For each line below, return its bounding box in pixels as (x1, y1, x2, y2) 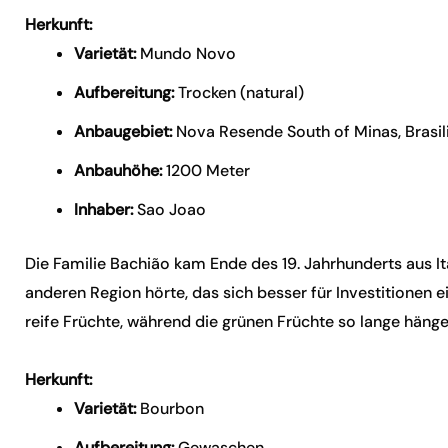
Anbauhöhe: (74, 160, 163, 181)
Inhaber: (74, 199, 134, 220)
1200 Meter (162, 160, 251, 181)
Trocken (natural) (174, 82, 305, 103)
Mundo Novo (136, 43, 237, 64)
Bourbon (136, 398, 205, 419)
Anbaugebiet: (74, 121, 173, 142)
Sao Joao (133, 199, 207, 220)
